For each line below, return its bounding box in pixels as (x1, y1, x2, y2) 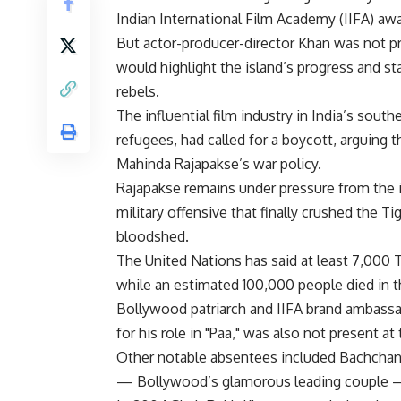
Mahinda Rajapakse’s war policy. (116, 155, 321, 174)
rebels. (116, 82, 159, 101)
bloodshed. (116, 227, 189, 246)
